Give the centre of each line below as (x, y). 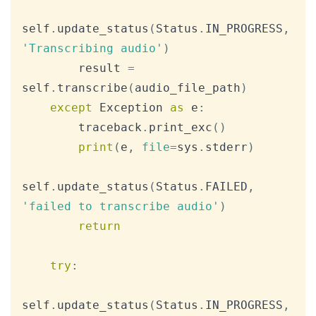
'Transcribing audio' (92, 49)
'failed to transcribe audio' (121, 207)
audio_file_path (188, 88)
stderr (226, 147)
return (99, 226)
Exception (131, 108)
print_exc (181, 128)
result (103, 68)
